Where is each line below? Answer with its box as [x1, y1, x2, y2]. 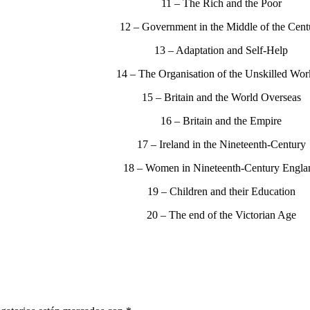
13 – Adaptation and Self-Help [154, 44, 289, 56]
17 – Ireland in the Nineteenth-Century [136, 138, 306, 150]
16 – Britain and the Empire [161, 114, 282, 127]
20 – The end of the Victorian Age [146, 208, 296, 221]
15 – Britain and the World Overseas [141, 91, 301, 103]
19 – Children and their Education [147, 185, 295, 197]
